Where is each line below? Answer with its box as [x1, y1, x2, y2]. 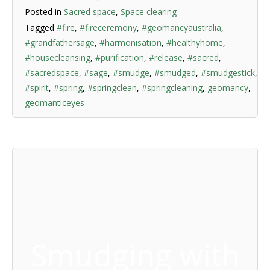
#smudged [154, 67, 196, 78]
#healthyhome [166, 37, 223, 48]
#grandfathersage [25, 37, 95, 48]
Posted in [25, 6, 64, 17]
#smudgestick [201, 67, 255, 78]
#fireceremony [80, 22, 137, 33]
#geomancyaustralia [142, 22, 221, 33]
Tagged [25, 22, 57, 33]
